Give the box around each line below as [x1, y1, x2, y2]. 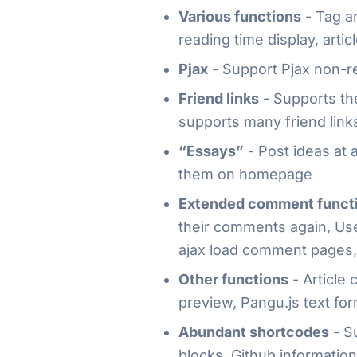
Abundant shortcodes [178, 323, 329, 340]
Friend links [178, 89, 259, 107]
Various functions [178, 7, 301, 25]
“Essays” [178, 142, 244, 159]
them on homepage [178, 165, 312, 182]
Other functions [178, 270, 288, 288]
